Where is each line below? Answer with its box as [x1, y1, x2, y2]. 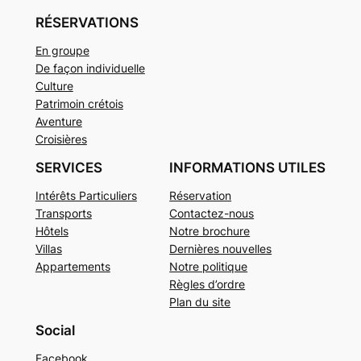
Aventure [35, 114, 82, 129]
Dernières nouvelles [169, 242, 272, 256]
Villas [35, 242, 62, 256]
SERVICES [35, 160, 102, 176]
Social [35, 322, 75, 339]
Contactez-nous [169, 206, 255, 221]
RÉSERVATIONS [35, 15, 139, 31]
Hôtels [35, 224, 68, 239]
